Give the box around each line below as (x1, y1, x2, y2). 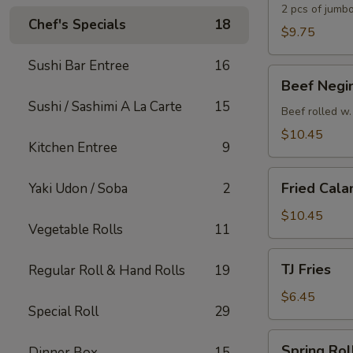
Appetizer (268, 103, 322, 121)
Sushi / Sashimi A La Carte (28, 98, 182, 116)
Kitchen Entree (28, 139, 117, 157)
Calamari (268, 187, 314, 204)
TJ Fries (281, 260, 331, 279)
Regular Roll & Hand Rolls (28, 262, 185, 280)
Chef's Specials (28, 16, 126, 34)
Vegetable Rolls (28, 221, 123, 239)
